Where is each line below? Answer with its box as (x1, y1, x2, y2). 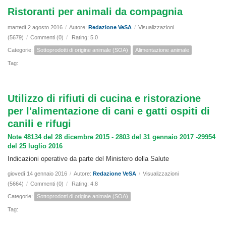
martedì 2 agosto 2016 (8, 24, 63, 31)
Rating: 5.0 (70, 34, 99, 41)
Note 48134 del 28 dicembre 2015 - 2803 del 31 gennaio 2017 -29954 (8, 133, 215, 141)
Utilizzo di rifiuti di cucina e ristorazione (8, 93, 201, 104)
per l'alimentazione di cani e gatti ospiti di (8, 105, 210, 117)
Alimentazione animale (135, 47, 189, 53)
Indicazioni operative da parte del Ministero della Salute (8, 155, 169, 163)
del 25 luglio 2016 (8, 142, 63, 150)
